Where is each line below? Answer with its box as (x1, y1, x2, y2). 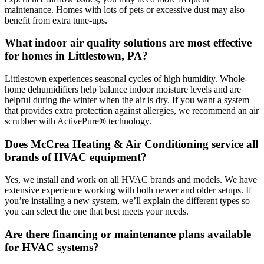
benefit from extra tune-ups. (5, 15, 107, 25)
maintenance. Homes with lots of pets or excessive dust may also (5, 4, 245, 15)
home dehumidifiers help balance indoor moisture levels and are (5, 84, 241, 94)
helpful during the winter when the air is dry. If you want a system (5, 95, 249, 105)
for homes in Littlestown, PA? (5, 49, 148, 62)
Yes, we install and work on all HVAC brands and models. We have (5, 174, 257, 185)
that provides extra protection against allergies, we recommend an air (5, 105, 259, 115)
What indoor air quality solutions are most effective (5, 37, 252, 49)
